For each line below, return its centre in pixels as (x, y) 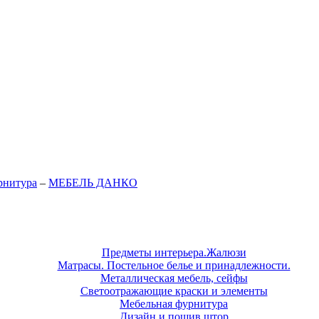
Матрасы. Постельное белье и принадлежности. (174, 265)
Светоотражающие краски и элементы (174, 291)
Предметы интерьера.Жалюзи (174, 252)
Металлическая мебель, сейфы (174, 278)
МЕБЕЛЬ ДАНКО (93, 183)
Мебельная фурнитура (174, 303)
